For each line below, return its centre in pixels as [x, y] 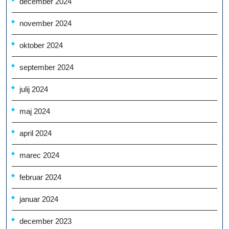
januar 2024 [39, 199]
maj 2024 [35, 111]
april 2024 [36, 133]
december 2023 [45, 221]
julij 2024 [34, 89]
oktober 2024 [41, 45]
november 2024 [45, 24]
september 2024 [47, 67]
